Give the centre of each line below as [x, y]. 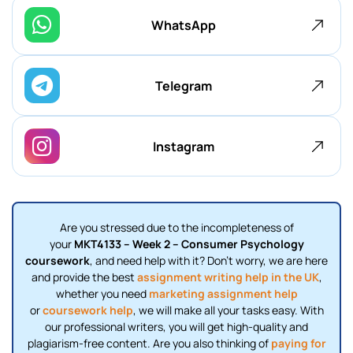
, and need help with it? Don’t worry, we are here [209, 261]
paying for [298, 344]
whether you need [102, 294]
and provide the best [84, 277]
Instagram [183, 146]
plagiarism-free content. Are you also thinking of [149, 344]
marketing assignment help [223, 294]
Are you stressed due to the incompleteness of [176, 228]
